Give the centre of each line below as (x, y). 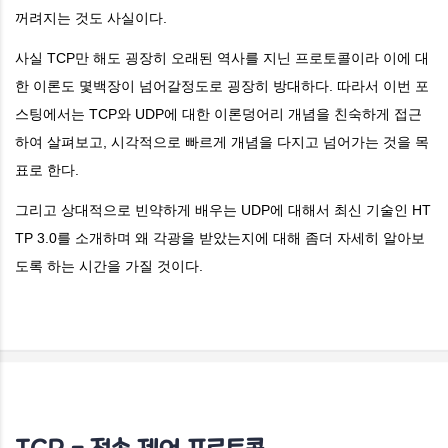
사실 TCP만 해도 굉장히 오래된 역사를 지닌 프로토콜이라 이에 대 (222, 57)
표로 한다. (47, 169)
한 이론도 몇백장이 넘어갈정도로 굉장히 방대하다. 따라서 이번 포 (222, 85)
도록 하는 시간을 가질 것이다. (109, 265)
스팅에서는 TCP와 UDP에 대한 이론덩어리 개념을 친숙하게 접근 (218, 113)
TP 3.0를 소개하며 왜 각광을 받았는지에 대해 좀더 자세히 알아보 (220, 237)
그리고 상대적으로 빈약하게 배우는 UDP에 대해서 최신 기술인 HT (223, 209)
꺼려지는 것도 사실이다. (91, 17)
